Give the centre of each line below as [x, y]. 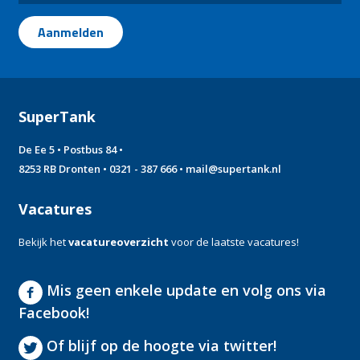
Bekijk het [44, 241]
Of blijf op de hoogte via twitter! [160, 346]
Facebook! [54, 312]
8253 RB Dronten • [64, 168]
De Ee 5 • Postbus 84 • [71, 149]
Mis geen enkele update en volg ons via [185, 290]
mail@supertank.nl [234, 168]
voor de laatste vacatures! [234, 241]
